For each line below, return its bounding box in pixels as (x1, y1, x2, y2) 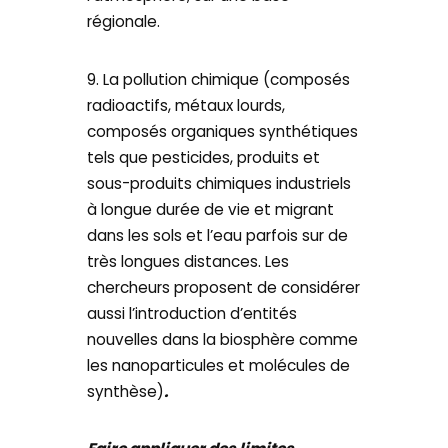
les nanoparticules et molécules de (87, 354, 351, 376)
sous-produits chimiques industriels (87, 172, 352, 194)
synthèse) (87, 380, 165, 402)
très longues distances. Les (87, 250, 290, 272)
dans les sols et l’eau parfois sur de (87, 224, 349, 246)
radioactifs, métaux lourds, (87, 94, 286, 116)
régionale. (87, 11, 161, 33)
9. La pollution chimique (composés (87, 68, 351, 90)
